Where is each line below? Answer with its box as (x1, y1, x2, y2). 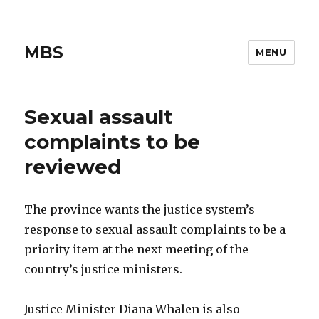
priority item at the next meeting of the (24, 242, 249, 256)
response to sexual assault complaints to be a (24, 222, 286, 236)
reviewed (24, 155, 122, 179)
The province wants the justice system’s (24, 202, 256, 216)
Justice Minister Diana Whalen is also (24, 302, 241, 316)
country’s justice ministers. (24, 262, 183, 276)
